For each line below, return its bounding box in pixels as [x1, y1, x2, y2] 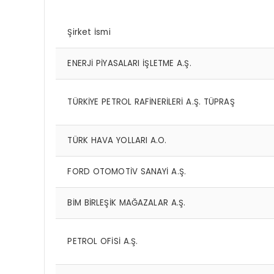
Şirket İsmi [67, 26, 111, 38]
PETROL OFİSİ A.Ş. [67, 235, 138, 247]
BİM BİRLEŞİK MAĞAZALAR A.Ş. [67, 196, 186, 209]
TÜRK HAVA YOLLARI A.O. [67, 134, 167, 146]
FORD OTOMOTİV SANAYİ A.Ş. [67, 165, 187, 177]
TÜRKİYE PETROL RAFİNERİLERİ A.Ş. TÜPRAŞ [67, 95, 235, 108]
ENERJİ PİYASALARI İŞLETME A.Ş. [67, 57, 191, 69]
